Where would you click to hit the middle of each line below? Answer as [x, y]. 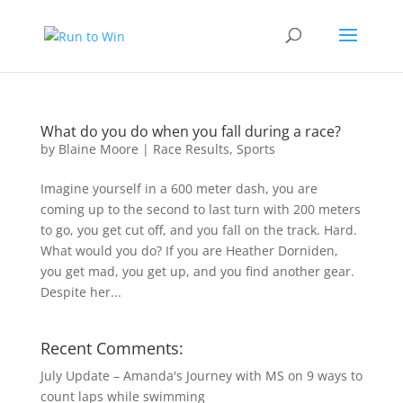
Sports [255, 149]
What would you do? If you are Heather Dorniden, [189, 251]
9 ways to [334, 376]
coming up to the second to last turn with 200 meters [200, 209]
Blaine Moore [98, 149]
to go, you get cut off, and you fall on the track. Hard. [198, 230]
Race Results [191, 149]
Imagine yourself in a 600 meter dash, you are [179, 188]
